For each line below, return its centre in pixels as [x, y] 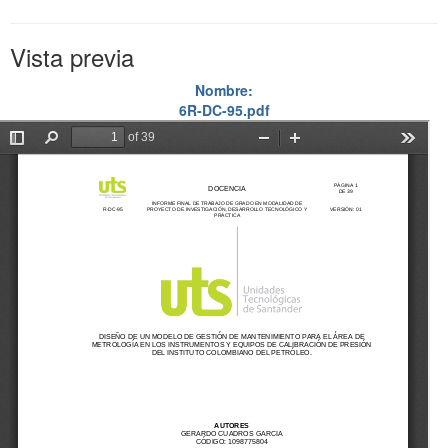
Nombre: [224, 90]
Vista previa [72, 57]
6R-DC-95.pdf [224, 110]
